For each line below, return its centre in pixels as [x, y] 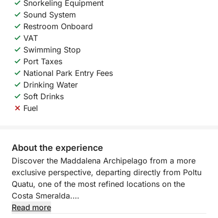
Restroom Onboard [58, 26]
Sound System [50, 15]
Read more [31, 207]
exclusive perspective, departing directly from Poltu [107, 172]
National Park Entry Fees [68, 73]
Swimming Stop [52, 50]
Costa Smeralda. [42, 196]
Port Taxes [43, 61]
